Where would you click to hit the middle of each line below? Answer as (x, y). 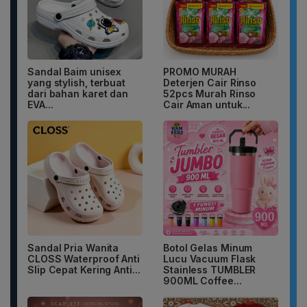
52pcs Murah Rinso (210, 93)
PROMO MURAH (200, 71)
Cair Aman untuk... (207, 104)
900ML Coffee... (202, 280)
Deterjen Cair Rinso (210, 82)
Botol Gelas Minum (208, 247)
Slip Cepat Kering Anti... (84, 269)
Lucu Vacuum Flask (210, 258)
